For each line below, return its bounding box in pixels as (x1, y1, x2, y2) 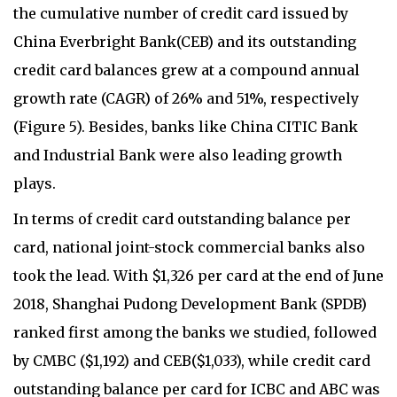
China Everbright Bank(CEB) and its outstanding (13, 33, 356, 51)
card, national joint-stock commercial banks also (13, 238, 365, 257)
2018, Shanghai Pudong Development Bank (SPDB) (13, 295, 367, 314)
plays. (13, 175, 59, 193)
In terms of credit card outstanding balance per (13, 210, 351, 229)
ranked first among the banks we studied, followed (13, 323, 377, 342)
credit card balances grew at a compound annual (13, 61, 360, 80)
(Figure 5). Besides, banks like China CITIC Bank (13, 118, 358, 136)
